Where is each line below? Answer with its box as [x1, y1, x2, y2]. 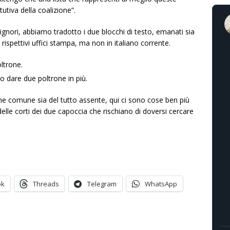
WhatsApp [145, 179, 177, 188]
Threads [33, 179, 59, 188]
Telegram [87, 179, 117, 188]
